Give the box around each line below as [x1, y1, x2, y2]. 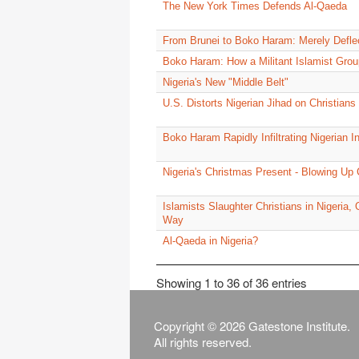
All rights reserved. [154, 333, 252, 351]
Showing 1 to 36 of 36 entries [156, 273, 307, 291]
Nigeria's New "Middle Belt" [163, 76, 288, 89]
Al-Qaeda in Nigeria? [163, 235, 258, 248]
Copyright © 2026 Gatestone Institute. [154, 317, 350, 335]
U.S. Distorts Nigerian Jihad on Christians [163, 97, 356, 110]
